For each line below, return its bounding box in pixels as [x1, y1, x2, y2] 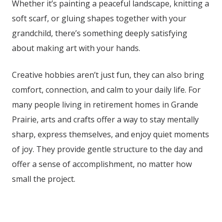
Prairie [12, 113, 37, 125]
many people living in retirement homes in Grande [12, 99, 198, 110]
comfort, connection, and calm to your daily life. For [12, 84, 201, 95]
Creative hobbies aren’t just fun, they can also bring [12, 69, 204, 80]
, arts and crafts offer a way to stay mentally [37, 113, 199, 125]
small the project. [12, 173, 75, 184]
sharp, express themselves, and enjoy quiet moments [12, 128, 209, 140]
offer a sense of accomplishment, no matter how [12, 158, 192, 169]
